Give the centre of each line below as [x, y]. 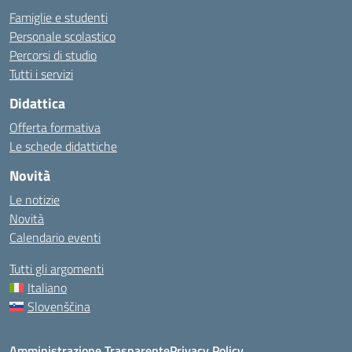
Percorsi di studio [53, 55]
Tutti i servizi [41, 74]
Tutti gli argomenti [57, 269]
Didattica [37, 103]
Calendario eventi [55, 237]
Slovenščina [59, 306]
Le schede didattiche [63, 146]
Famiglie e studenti [59, 17]
